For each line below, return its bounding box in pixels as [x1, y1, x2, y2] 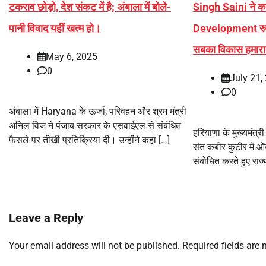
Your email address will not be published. [9, 240, 180, 252]
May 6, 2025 [46, 51, 97, 63]
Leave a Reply [9, 211, 83, 226]
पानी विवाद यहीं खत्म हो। [9, 22, 101, 35]
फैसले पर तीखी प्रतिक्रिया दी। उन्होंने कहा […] [9, 134, 170, 146]
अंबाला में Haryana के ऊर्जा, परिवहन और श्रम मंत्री [9, 106, 186, 118]
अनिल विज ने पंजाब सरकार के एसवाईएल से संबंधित [9, 120, 181, 132]
